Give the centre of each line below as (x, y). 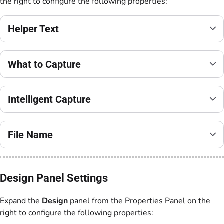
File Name (30, 135)
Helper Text (33, 29)
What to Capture (44, 64)
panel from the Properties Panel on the (140, 201)
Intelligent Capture (49, 100)
